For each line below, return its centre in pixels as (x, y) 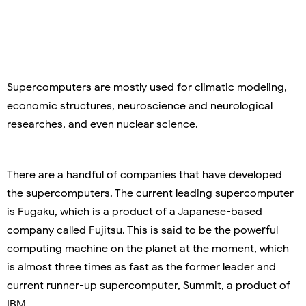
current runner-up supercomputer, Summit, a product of (149, 285)
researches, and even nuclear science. (102, 124)
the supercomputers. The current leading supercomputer (150, 193)
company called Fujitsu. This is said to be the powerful (142, 230)
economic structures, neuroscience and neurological (140, 106)
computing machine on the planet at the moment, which (148, 248)
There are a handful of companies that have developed (144, 175)
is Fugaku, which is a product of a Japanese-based (135, 211)
